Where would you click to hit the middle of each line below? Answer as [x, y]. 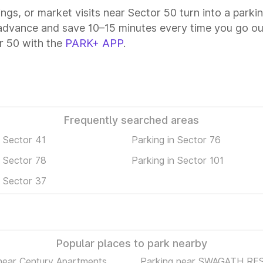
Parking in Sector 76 [176, 139]
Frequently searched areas [131, 120]
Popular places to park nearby [131, 243]
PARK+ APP [94, 43]
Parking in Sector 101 [178, 160]
